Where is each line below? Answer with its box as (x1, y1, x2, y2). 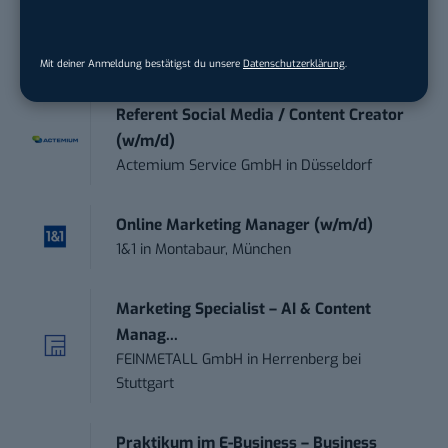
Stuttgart (116, 374, 175, 394)
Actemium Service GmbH (116, 156, 283, 176)
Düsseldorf (301, 156, 373, 176)
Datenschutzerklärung (243, 56, 345, 70)
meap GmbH (116, 46, 200, 66)
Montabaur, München (155, 240, 292, 260)
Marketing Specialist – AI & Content (116, 299, 372, 320)
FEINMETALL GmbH (116, 350, 244, 370)
